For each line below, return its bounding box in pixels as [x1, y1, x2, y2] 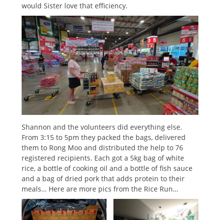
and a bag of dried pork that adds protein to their [22, 174, 185, 184]
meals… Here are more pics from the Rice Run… [22, 184, 178, 194]
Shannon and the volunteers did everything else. [22, 122, 182, 132]
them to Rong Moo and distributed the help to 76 [22, 143, 183, 153]
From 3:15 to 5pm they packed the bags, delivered [22, 133, 186, 142]
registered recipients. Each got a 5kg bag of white [22, 153, 184, 163]
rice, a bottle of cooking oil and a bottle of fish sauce [22, 164, 192, 173]
